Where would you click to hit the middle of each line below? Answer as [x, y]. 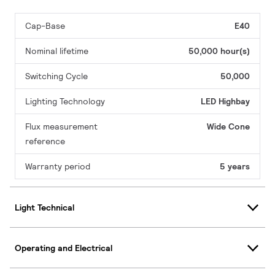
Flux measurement [61, 127]
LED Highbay [225, 102]
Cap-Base [45, 26]
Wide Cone [228, 127]
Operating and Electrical [64, 248]
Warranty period [58, 167]
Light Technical [45, 207]
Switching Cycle [56, 76]
